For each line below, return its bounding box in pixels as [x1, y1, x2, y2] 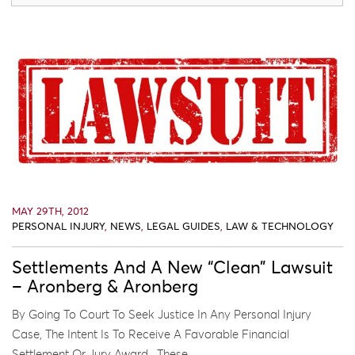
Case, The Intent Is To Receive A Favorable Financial [12, 328, 289, 341]
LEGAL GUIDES [147, 221, 220, 232]
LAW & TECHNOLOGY [226, 221, 334, 232]
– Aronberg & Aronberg [12, 278, 198, 296]
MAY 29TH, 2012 [12, 206, 89, 217]
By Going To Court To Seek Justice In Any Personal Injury [12, 308, 311, 321]
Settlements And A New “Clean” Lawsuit [12, 259, 333, 277]
